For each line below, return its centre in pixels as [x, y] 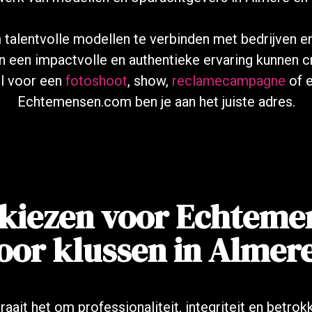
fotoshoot [96, 81]
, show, [149, 81]
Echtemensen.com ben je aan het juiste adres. [156, 102]
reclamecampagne [228, 81]
